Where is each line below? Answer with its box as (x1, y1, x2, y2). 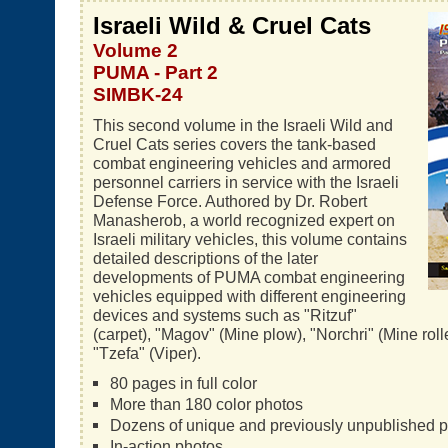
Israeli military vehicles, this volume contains (93, 230, 407, 248)
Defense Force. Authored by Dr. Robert (93, 192, 367, 210)
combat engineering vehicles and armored (93, 154, 391, 172)
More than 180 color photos (109, 395, 303, 413)
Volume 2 (93, 40, 178, 61)
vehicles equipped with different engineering (93, 287, 406, 305)
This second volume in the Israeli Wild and (93, 116, 393, 134)
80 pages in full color (109, 374, 257, 392)
